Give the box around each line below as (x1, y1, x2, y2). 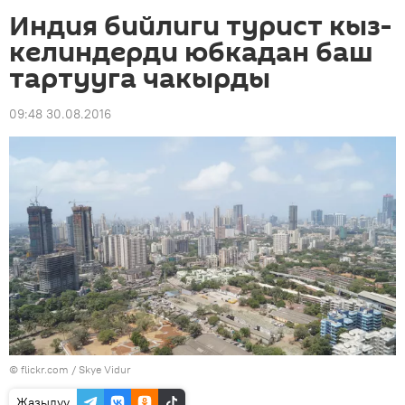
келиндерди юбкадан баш (9, 33, 373, 72)
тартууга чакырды (9, 60, 270, 99)
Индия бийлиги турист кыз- (9, 7, 391, 46)
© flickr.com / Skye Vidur (9, 362, 131, 376)
